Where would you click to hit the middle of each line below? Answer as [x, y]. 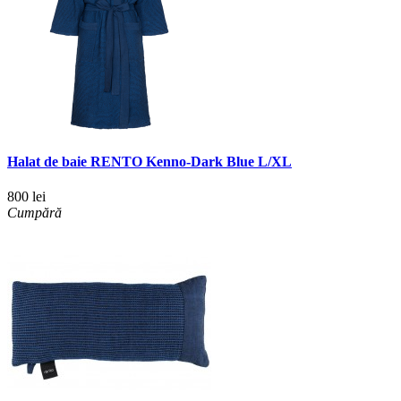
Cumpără [34, 213]
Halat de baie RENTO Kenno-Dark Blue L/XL [149, 162]
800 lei [26, 197]
